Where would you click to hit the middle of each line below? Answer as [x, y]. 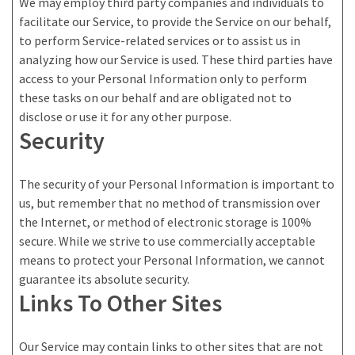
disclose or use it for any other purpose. [125, 117]
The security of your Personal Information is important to [177, 184]
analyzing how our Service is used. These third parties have [176, 60]
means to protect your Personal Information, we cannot [172, 260]
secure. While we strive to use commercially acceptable [167, 241]
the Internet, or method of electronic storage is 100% [165, 222]
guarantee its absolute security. [104, 279]
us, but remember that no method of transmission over [170, 203]
